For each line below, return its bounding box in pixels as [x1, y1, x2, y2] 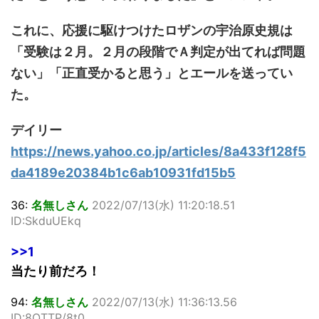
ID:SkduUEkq [11, 213, 81, 228]
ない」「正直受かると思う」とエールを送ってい [11, 65, 293, 80]
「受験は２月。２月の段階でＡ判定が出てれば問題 [11, 43, 305, 59]
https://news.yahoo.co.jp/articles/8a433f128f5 [11, 143, 306, 159]
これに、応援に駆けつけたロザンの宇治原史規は [11, 22, 293, 38]
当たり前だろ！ [11, 263, 100, 278]
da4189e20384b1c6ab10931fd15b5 [11, 164, 236, 180]
